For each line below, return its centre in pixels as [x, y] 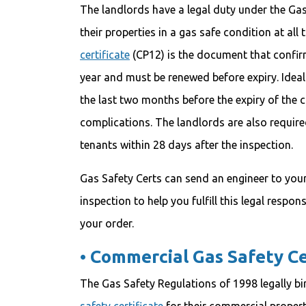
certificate [105, 55]
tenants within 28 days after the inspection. [186, 145]
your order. [107, 223]
